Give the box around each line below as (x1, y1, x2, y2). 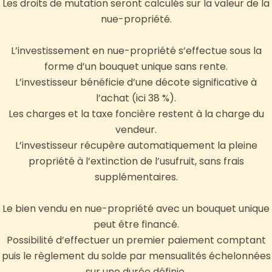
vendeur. (115, 123, 157, 137)
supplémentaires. (94, 170, 178, 185)
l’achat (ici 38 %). (96, 91, 176, 106)
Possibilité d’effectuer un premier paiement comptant (6, 233, 266, 248)
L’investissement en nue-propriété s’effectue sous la (10, 44, 262, 58)
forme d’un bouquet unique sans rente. (44, 59, 228, 74)
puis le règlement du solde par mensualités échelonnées (1, 249, 271, 263)
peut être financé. (93, 217, 179, 232)
